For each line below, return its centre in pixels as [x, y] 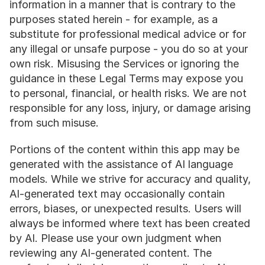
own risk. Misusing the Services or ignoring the [124, 64]
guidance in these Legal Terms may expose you [126, 78]
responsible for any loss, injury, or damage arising [130, 108]
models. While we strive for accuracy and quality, [130, 179]
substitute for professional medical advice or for [128, 34]
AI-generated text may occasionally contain [117, 194]
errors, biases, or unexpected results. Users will [125, 209]
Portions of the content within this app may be [125, 149]
